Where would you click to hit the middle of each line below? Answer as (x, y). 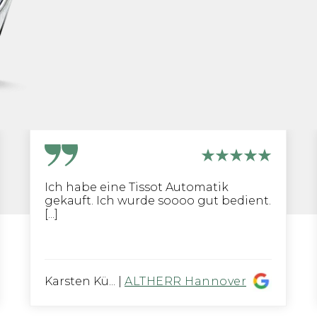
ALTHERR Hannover (185, 281)
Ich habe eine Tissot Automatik (137, 187)
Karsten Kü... (80, 281)
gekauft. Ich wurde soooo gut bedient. (158, 201)
